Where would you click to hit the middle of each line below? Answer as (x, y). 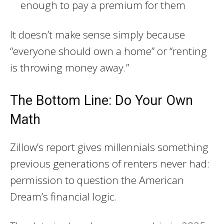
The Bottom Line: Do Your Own (101, 100)
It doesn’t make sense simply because (97, 34)
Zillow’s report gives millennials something (109, 147)
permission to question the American (97, 180)
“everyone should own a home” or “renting (108, 51)
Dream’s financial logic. (63, 196)
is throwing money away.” (69, 67)
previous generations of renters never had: (110, 163)
